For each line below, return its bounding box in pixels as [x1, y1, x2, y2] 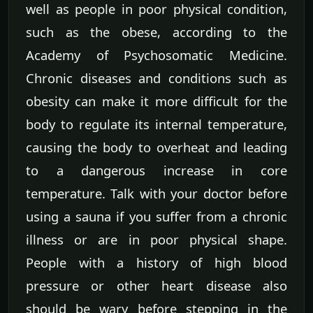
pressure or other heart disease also [26, 277, 287, 295]
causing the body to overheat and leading [26, 138, 287, 156]
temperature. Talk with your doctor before [26, 184, 287, 203]
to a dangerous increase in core [26, 161, 287, 180]
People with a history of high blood [26, 254, 287, 272]
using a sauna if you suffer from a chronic [26, 208, 287, 226]
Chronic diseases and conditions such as [26, 69, 287, 87]
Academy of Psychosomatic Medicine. [26, 46, 287, 64]
